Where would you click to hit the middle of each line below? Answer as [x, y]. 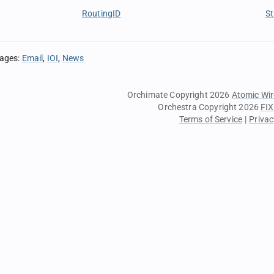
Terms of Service [211, 119]
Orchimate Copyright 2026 [179, 95]
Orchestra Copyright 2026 [209, 107]
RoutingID [102, 13]
